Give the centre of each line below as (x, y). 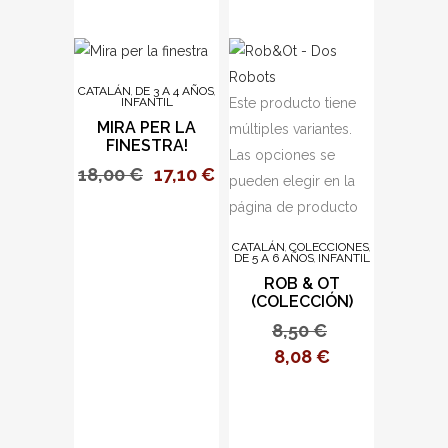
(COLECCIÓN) (301, 301)
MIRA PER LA (146, 127)
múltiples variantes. (290, 129)
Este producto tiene (292, 103)
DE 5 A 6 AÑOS (273, 258)
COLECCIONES (329, 247)
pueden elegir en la (292, 181)
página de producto (293, 207)
